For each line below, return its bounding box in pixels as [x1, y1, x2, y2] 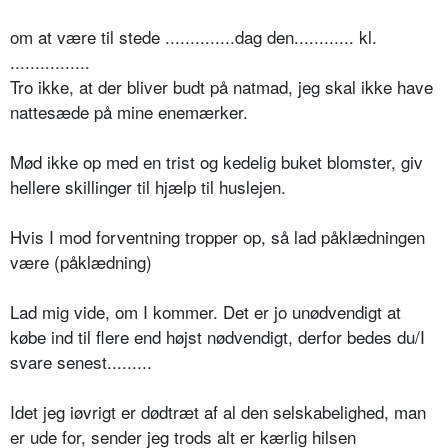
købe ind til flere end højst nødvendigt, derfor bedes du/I [10, 323, 425, 349]
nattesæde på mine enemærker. [10, 98, 248, 124]
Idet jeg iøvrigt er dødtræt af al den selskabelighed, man [10, 398, 426, 424]
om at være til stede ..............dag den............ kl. [10, 23, 377, 49]
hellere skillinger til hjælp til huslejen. [10, 173, 286, 199]
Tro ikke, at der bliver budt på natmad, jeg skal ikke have [10, 73, 433, 99]
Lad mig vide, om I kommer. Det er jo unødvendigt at [10, 298, 401, 324]
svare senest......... [10, 348, 152, 374]
